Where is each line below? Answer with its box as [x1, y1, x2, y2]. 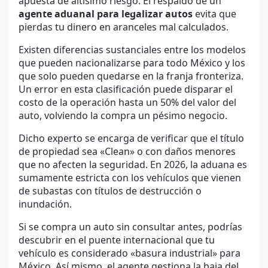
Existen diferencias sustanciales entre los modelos [19, 45, 246, 56]
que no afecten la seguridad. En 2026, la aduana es [19, 160, 247, 170]
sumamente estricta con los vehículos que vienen [19, 173, 241, 184]
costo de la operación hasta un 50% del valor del [19, 98, 236, 108]
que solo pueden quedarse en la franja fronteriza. [19, 72, 243, 82]
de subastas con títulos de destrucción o [19, 187, 202, 197]
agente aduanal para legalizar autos [19, 10, 193, 20]
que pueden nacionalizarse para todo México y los [19, 59, 245, 69]
